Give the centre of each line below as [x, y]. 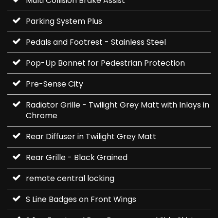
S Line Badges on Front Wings [81, 200]
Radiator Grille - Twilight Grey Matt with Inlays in [118, 105]
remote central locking [70, 179]
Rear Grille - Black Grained [77, 158]
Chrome [42, 116]
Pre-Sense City [54, 84]
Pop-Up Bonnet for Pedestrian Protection [105, 63]
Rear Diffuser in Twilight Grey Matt [91, 137]
